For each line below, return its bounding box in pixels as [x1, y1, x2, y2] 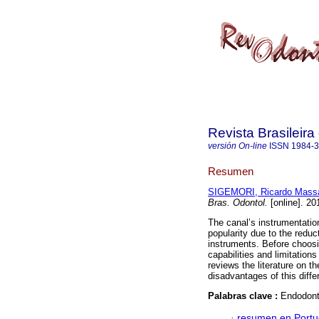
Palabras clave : [208, 291, 281, 302]
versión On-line [208, 141, 267, 151]
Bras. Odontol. [208, 197, 268, 209]
